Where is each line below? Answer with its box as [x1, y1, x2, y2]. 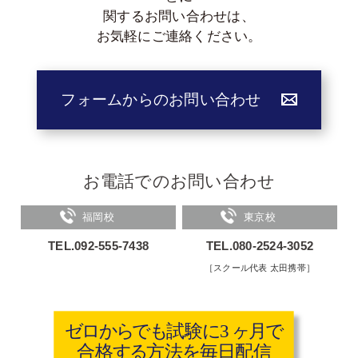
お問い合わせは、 [144, 8, 255, 24]
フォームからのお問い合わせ [61, 90, 261, 108]
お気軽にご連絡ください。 [96, 28, 262, 44]
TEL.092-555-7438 [48, 239, 149, 253]
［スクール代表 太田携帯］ [204, 262, 315, 272]
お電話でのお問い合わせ [82, 171, 276, 190]
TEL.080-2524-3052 [205, 239, 313, 253]
